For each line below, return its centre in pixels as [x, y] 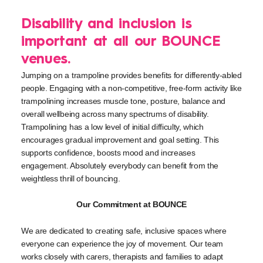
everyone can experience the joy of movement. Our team [122, 243]
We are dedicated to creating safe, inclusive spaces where [124, 230]
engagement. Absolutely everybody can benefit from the [120, 166]
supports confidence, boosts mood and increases [108, 153]
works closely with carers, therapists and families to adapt [122, 256]
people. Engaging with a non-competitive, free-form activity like [131, 88]
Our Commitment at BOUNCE [131, 205]
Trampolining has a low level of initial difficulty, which [112, 127]
